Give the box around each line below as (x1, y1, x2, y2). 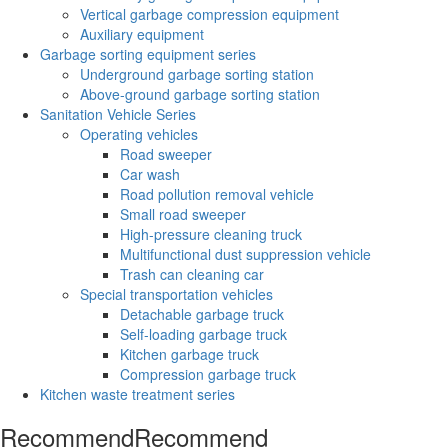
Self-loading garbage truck (120, 323, 287, 344)
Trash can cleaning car (120, 263, 264, 284)
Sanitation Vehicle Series (40, 103, 196, 124)
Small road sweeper (120, 203, 246, 224)
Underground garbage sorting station (80, 63, 314, 84)
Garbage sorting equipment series (40, 43, 256, 64)
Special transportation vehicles (80, 283, 273, 304)
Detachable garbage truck (120, 303, 284, 324)
